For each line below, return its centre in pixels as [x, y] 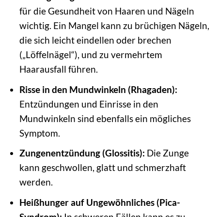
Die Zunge [167, 153]
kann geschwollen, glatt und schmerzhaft [102, 168]
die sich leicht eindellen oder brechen [95, 40]
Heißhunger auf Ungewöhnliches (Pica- [100, 202]
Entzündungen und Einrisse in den [89, 104]
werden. [36, 182]
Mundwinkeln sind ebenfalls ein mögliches [105, 118]
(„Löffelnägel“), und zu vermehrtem [91, 54]
